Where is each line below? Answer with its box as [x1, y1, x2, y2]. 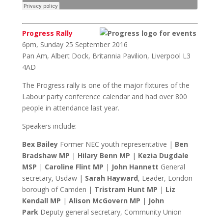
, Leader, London [137, 173, 192, 183]
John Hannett [111, 162, 159, 171]
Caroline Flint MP [44, 162, 104, 171]
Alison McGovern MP [68, 196, 140, 205]
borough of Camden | [22, 185, 94, 194]
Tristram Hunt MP [94, 185, 160, 194]
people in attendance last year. [22, 103, 119, 112]
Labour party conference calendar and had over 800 [22, 92, 187, 101]
